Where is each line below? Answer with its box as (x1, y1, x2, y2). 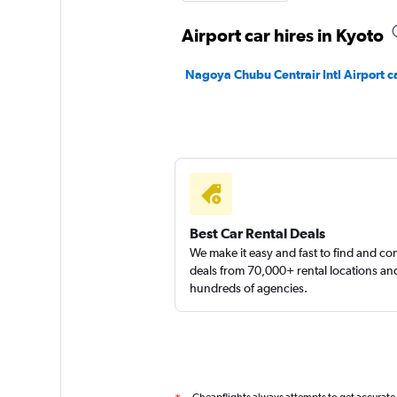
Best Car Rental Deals (189, 225, 325, 241)
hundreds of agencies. (189, 281, 307, 295)
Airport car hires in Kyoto (181, 25, 384, 45)
